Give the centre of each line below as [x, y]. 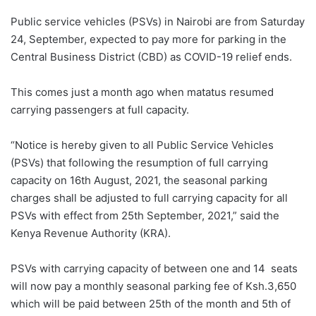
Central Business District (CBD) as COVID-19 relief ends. [151, 56]
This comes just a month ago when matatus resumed [142, 92]
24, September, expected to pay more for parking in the [148, 39]
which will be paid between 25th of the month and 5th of [151, 303]
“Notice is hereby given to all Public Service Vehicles [142, 145]
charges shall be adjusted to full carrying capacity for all [149, 197]
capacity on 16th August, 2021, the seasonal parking [139, 180]
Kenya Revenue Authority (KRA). [91, 233]
